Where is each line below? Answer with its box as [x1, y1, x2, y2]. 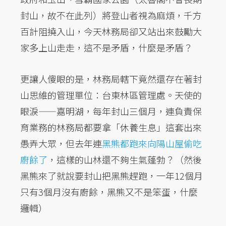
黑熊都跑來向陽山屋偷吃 [102, 136, 202, 150]
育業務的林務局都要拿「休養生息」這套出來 [20, 120, 202, 134]
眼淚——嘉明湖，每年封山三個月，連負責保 [20, 104, 202, 118]
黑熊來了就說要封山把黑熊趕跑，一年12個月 [20, 168, 203, 182]
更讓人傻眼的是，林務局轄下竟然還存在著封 [20, 72, 202, 85]
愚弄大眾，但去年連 [20, 136, 102, 150]
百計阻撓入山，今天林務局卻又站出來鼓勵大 [20, 24, 202, 38]
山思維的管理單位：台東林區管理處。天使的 [20, 88, 202, 101]
